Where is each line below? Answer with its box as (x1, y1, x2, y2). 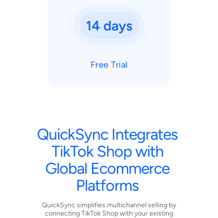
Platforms (76, 176, 142, 195)
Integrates (111, 125, 181, 144)
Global (45, 159, 91, 178)
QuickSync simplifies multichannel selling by (42, 200, 176, 209)
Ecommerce (91, 159, 173, 178)
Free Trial (90, 59, 128, 70)
